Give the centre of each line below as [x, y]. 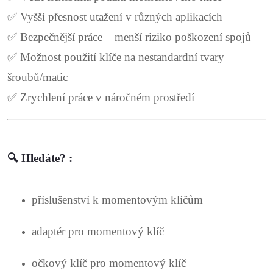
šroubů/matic [37, 77]
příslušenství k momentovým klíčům [117, 200]
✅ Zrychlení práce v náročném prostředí [101, 97]
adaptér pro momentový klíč [98, 232]
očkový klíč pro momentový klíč [109, 263]
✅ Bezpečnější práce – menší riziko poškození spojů [129, 37]
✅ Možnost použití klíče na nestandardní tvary [116, 57]
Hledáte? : [47, 158]
